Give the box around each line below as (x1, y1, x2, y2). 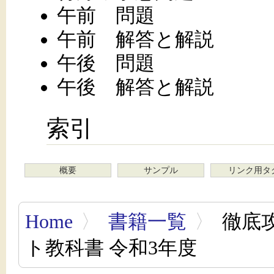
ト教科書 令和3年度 (25, 237, 197, 259)
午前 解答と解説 (56, 28, 214, 50)
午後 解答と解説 (56, 75, 214, 98)
